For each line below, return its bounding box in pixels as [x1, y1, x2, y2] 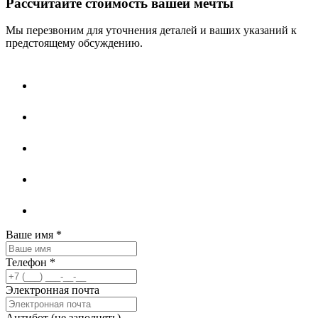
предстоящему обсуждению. [6, 37, 143, 50]
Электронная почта [6, 284, 99, 297]
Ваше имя [6, 229, 56, 241]
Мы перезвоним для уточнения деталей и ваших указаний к [6, 24, 297, 37]
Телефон [6, 256, 50, 269]
